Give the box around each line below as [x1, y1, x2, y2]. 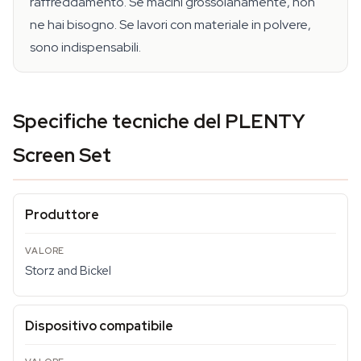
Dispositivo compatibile [25, 317, 173, 334]
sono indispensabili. [30, 39, 141, 56]
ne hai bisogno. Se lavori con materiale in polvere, [30, 16, 311, 33]
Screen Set [13, 143, 111, 168]
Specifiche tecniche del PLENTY [13, 109, 305, 134]
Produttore [25, 206, 99, 223]
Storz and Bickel [25, 263, 111, 279]
